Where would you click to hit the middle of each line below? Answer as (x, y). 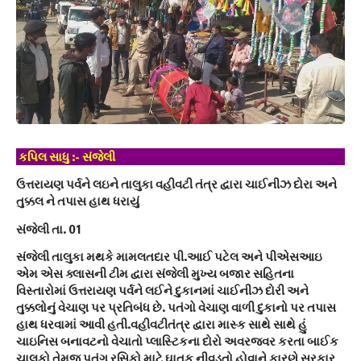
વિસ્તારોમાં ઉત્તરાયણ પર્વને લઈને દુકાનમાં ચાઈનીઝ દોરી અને (162, 290)
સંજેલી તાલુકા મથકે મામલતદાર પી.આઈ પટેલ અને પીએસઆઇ (169, 256)
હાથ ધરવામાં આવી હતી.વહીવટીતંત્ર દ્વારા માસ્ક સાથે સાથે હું (162, 324)
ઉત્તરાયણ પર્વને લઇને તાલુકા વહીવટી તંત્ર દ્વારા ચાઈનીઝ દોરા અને (176, 184)
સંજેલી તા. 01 (48, 228)
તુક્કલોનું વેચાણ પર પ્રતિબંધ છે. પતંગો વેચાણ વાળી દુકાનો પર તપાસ (176, 307)
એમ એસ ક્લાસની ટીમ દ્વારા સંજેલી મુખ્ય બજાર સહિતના (155, 273)
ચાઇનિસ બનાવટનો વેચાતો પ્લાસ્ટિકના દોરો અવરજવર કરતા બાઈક (177, 341)
